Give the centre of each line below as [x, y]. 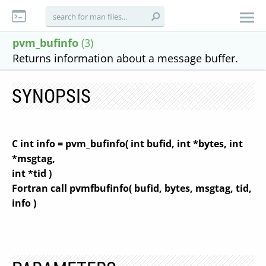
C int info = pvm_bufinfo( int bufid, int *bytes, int [127, 144]
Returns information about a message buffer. [125, 58]
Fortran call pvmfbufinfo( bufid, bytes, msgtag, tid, [132, 188]
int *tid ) [32, 173]
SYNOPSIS [51, 96]
